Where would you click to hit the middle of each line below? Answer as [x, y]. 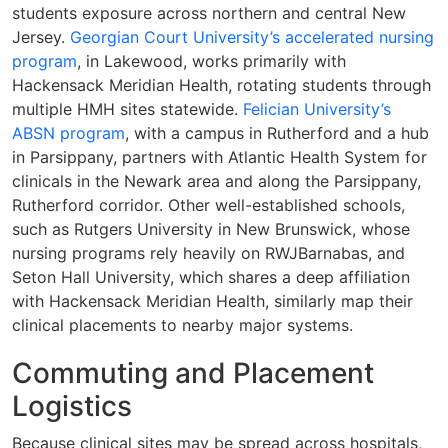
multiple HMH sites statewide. [127, 109]
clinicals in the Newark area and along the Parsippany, [216, 181]
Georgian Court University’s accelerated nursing [252, 37]
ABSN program [68, 133]
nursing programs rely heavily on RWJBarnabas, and [208, 253]
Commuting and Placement [193, 373]
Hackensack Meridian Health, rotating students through [221, 85]
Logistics [72, 406]
